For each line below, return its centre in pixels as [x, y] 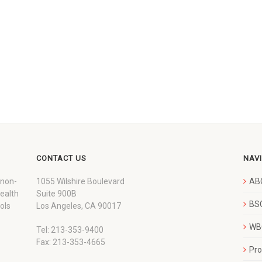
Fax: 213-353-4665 [71, 242]
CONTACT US [62, 158]
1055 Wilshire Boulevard [81, 181]
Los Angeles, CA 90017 [79, 206]
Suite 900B [57, 193]
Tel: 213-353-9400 [70, 230]
